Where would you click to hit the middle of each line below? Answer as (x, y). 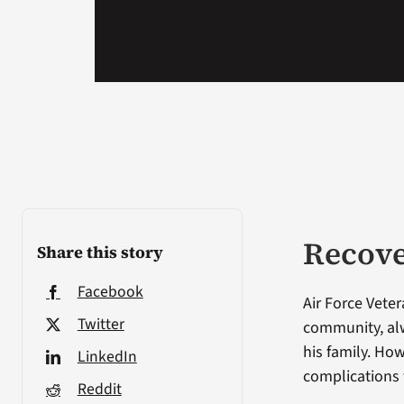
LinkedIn (107, 356)
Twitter (101, 324)
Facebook (110, 291)
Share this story (100, 252)
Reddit (99, 389)
